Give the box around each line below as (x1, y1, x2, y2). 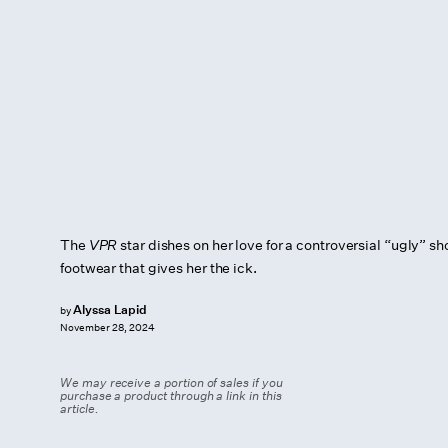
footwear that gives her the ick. (60, 259, 257, 277)
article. (60, 400, 99, 417)
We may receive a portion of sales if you (60, 374, 283, 391)
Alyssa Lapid (72, 301, 148, 318)
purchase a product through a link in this (60, 387, 282, 404)
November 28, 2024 (60, 321, 155, 335)
